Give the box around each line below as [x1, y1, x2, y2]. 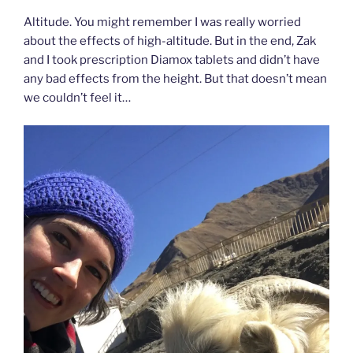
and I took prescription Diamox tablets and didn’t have [24, 53, 320, 68]
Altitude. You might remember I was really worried [24, 15, 301, 30]
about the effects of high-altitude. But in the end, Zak [24, 34, 316, 49]
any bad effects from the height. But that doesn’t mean [24, 72, 327, 87]
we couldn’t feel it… [24, 91, 131, 106]
